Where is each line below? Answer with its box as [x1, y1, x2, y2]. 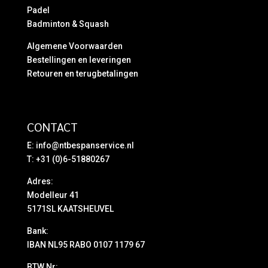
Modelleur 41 [26, 190, 79, 200]
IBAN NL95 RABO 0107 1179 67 [26, 239, 145, 249]
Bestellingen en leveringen [26, 54, 131, 65]
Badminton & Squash [26, 19, 109, 29]
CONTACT [26, 118, 78, 135]
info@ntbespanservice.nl [35, 140, 134, 150]
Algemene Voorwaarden [26, 41, 123, 51]
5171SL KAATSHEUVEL [26, 203, 114, 214]
